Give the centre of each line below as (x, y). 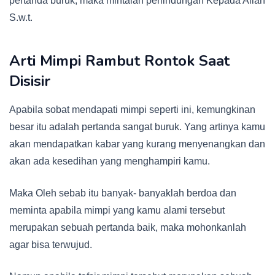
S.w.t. (21, 18)
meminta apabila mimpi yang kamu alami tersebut (117, 211)
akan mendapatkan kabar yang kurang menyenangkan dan (137, 144)
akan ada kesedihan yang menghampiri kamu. (110, 161)
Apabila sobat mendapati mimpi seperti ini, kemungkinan (132, 110)
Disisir (30, 81)
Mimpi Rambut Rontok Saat (135, 61)
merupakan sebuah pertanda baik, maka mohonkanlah (128, 228)
